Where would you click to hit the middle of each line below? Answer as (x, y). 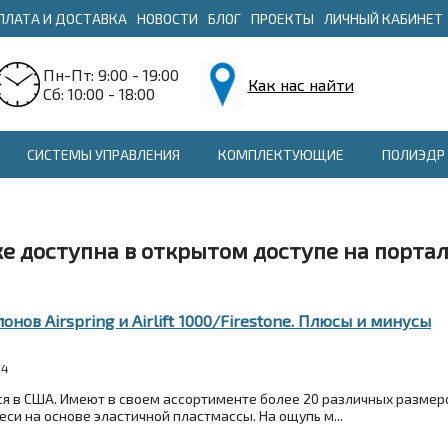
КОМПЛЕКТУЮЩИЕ (281, 154)
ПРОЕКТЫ (282, 18)
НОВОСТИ (167, 18)
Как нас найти (300, 84)
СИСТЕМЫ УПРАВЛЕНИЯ (103, 154)
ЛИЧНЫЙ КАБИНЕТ (383, 18)
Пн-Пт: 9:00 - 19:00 (110, 74)
